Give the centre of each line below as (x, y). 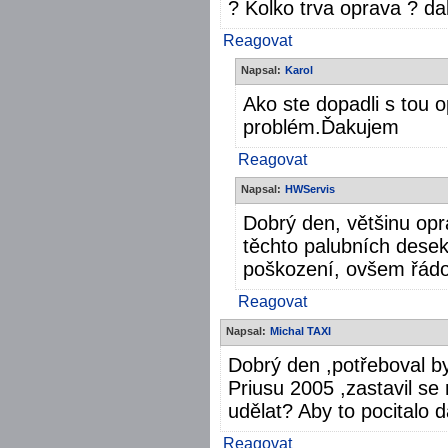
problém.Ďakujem (321, 126)
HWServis (310, 188)
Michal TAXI (300, 330)
